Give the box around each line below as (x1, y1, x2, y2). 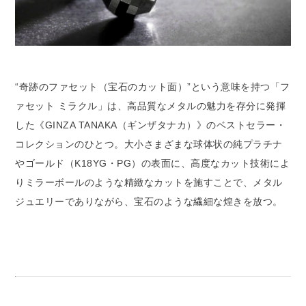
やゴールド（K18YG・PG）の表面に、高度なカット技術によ (15, 157, 290, 169)
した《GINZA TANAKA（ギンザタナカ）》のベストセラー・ (15, 119, 286, 130)
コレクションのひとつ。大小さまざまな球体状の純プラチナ (15, 138, 283, 150)
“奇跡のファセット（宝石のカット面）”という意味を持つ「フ (15, 81, 290, 92)
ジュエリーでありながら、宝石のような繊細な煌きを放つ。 (15, 195, 283, 207)
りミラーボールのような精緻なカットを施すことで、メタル (15, 176, 283, 188)
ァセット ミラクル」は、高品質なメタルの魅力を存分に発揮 (15, 100, 286, 111)
